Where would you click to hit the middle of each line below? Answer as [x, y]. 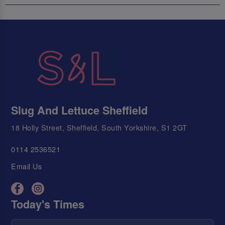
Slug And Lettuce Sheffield [80, 110]
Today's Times [48, 204]
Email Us [27, 166]
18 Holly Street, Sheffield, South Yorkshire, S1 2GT [99, 128]
